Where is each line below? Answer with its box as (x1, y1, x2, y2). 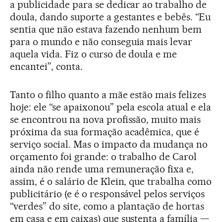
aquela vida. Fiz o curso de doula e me (10, 48, 177, 60)
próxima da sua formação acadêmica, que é (10, 126, 200, 138)
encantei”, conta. (10, 60, 83, 73)
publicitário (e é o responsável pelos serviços (10, 188, 205, 200)
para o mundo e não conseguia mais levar (10, 36, 193, 48)
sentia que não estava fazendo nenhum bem (10, 23, 202, 36)
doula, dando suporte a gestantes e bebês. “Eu (10, 11, 211, 23)
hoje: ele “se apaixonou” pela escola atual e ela (10, 101, 212, 113)
